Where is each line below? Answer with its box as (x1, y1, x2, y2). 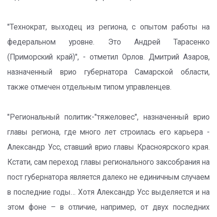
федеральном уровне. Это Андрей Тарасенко (7, 38, 210, 46)
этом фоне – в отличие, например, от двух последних (7, 203, 210, 212)
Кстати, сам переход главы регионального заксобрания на (7, 158, 210, 167)
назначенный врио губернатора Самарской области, (7, 68, 210, 77)
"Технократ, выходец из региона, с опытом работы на (7, 23, 210, 31)
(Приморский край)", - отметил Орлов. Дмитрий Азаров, (7, 53, 210, 62)
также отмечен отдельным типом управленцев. (7, 83, 171, 92)
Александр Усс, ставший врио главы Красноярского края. (7, 143, 210, 152)
